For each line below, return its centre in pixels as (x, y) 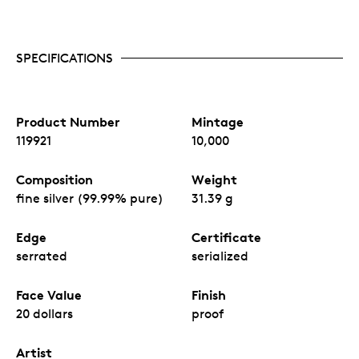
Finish (209, 294)
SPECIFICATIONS (65, 58)
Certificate (226, 237)
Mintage (218, 121)
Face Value (49, 294)
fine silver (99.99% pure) (90, 198)
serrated (42, 256)
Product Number (68, 121)
